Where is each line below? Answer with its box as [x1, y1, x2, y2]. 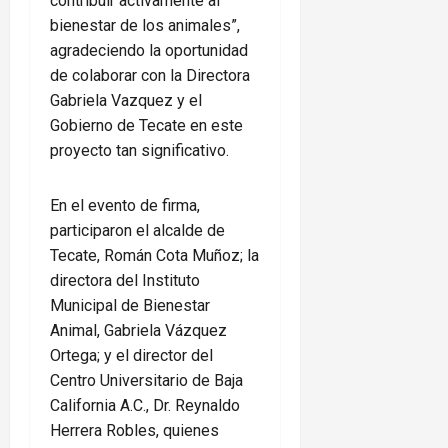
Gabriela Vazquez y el [50, 91, 202, 111]
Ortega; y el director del [50, 346, 213, 366]
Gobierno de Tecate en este [50, 116, 243, 136]
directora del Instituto [50, 271, 200, 291]
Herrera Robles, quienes [50, 421, 219, 441]
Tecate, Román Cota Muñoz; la [50, 246, 259, 266]
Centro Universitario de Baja [50, 371, 243, 391]
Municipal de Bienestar [50, 296, 210, 316]
